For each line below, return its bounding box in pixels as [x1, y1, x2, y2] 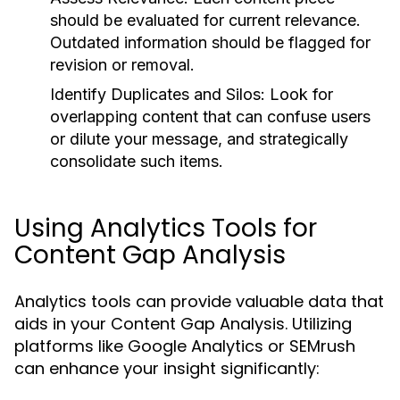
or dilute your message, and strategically [50, 129, 348, 148]
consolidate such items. [50, 152, 223, 171]
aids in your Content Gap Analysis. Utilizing [14, 312, 352, 335]
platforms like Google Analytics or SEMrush [14, 335, 355, 357]
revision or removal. [50, 55, 195, 74]
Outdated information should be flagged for [50, 33, 371, 52]
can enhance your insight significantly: [14, 357, 320, 379]
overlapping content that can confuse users [50, 107, 371, 126]
